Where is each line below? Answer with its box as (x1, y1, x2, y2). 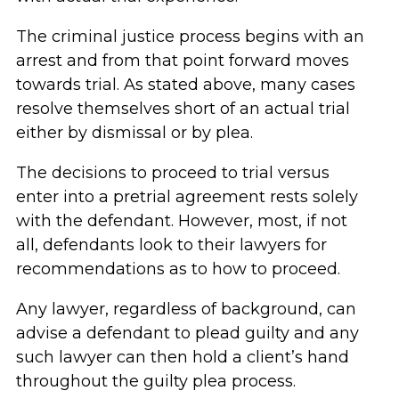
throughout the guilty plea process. (15, 371, 296, 391)
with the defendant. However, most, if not (15, 211, 347, 231)
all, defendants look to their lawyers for (15, 235, 327, 255)
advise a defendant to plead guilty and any (15, 323, 359, 343)
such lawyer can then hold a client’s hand (15, 347, 349, 367)
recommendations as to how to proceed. (15, 259, 340, 279)
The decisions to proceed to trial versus (15, 163, 330, 183)
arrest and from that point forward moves (15, 51, 349, 70)
